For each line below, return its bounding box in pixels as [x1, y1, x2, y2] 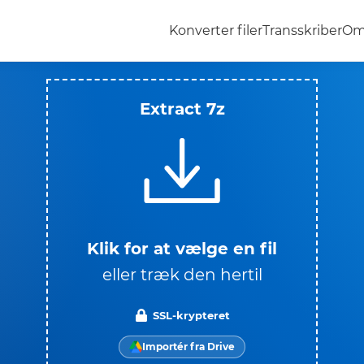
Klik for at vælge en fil [87, 238, 277, 258]
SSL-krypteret [152, 308, 230, 322]
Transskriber [262, 23, 342, 38]
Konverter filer [169, 23, 262, 38]
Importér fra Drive [142, 340, 235, 353]
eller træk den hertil [102, 264, 262, 284]
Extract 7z [139, 98, 225, 119]
